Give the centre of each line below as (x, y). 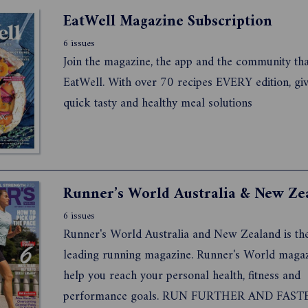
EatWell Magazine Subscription (168, 21)
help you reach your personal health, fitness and (182, 276)
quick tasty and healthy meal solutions (158, 103)
